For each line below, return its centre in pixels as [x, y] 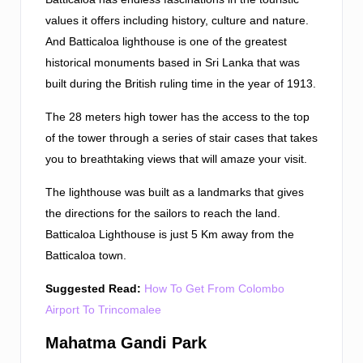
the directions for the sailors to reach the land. [163, 213]
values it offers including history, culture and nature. [177, 20]
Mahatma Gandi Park [126, 342]
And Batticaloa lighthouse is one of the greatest [166, 41]
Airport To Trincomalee [103, 309]
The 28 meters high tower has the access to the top [177, 116]
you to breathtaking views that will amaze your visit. [176, 158]
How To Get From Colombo [214, 288]
